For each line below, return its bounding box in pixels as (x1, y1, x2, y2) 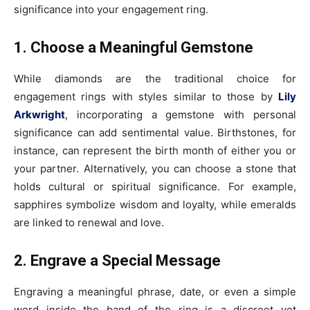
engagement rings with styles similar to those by (14, 89, 278, 103)
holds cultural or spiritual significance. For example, (14, 179, 296, 193)
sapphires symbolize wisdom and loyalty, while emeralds (14, 197, 296, 211)
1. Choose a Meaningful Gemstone (14, 38, 253, 56)
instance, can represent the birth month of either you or (14, 143, 296, 157)
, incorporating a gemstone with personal (65, 107, 296, 121)
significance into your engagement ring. (14, 2, 208, 16)
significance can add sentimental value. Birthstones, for (14, 125, 296, 139)
